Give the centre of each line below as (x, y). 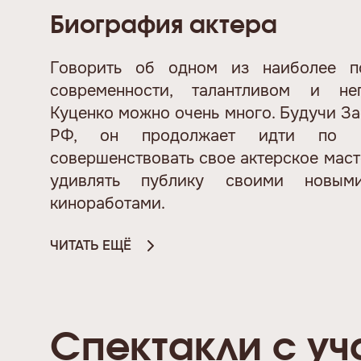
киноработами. (110, 203)
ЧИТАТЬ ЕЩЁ (91, 245)
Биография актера (164, 26)
